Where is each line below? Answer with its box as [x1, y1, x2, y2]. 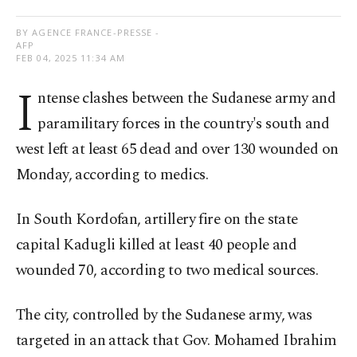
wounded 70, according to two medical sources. [16, 259, 319, 283]
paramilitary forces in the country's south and [37, 112, 330, 136]
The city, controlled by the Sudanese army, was [16, 304, 312, 328]
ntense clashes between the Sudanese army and [37, 87, 336, 111]
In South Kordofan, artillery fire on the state [16, 208, 298, 232]
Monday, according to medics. [16, 163, 209, 187]
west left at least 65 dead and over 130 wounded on [16, 138, 339, 162]
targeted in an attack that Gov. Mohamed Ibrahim [16, 329, 337, 353]
